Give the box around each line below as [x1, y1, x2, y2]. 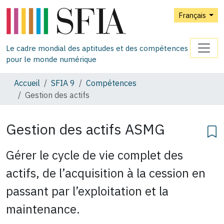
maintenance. [6, 200, 80, 217]
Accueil [14, 77, 40, 88]
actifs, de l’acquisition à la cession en [6, 164, 205, 181]
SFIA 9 [51, 77, 75, 88]
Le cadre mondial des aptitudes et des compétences [6, 43, 188, 53]
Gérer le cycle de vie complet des [6, 146, 183, 163]
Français [178, 10, 207, 20]
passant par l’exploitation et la [6, 182, 168, 199]
